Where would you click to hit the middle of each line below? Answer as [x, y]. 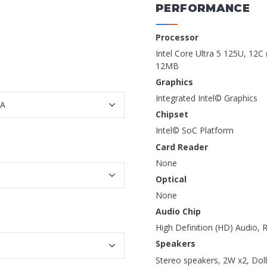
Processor [177, 37]
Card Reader [182, 147]
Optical [171, 179]
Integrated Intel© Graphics [207, 98]
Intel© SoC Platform [195, 131]
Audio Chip [178, 212]
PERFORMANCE [203, 8]
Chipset [172, 114]
